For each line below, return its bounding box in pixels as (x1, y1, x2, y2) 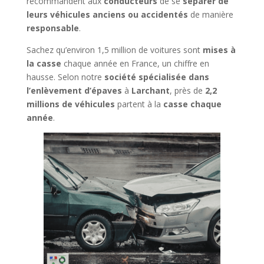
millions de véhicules (26, 98, 115, 110)
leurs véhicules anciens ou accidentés (26, 9, 188, 20)
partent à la (114, 98, 163, 110)
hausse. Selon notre (26, 71, 104, 82)
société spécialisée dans (104, 71, 209, 82)
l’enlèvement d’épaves (26, 85, 122, 96)
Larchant (131, 85, 170, 96)
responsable (26, 22, 79, 34)
